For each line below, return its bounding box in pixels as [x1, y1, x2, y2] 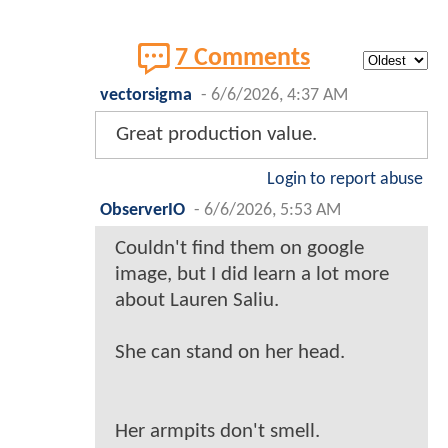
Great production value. [116, 123, 317, 145]
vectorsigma [100, 86, 192, 104]
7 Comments [175, 45, 310, 71]
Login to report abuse [267, 170, 423, 188]
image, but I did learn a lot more [115, 263, 389, 285]
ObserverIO [100, 201, 185, 219]
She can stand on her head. [115, 341, 345, 363]
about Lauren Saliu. [115, 289, 279, 311]
